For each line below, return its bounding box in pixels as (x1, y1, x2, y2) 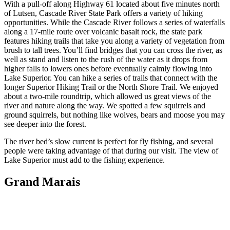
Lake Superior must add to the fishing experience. (4, 156, 165, 165)
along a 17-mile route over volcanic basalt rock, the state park (4, 27, 202, 36)
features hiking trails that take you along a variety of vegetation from (4, 36, 224, 46)
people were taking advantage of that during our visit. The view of (4, 146, 218, 156)
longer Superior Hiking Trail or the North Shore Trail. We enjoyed (4, 83, 218, 92)
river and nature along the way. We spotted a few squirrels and (4, 101, 205, 110)
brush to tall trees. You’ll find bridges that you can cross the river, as (4, 46, 222, 55)
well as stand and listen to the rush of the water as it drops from (4, 55, 207, 64)
